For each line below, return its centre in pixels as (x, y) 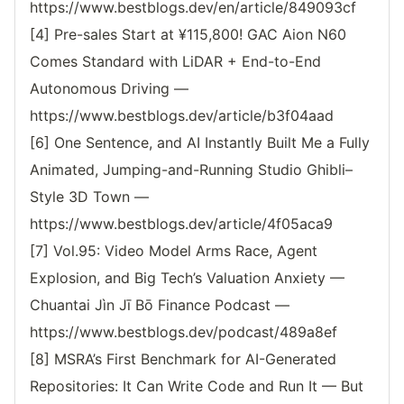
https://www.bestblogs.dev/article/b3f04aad (182, 116)
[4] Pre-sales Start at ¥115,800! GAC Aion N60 (188, 35)
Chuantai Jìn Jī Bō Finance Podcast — (160, 305)
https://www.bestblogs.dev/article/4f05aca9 (181, 224)
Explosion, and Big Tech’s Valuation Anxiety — (187, 278)
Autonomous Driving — (109, 89)
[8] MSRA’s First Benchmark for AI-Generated (183, 359)
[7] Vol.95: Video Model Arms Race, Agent (174, 251)
